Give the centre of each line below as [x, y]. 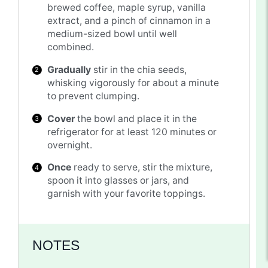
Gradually [69, 69]
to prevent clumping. [94, 96]
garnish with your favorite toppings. [127, 194]
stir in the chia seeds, [139, 69]
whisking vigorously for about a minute [133, 83]
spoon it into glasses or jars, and [118, 181]
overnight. [70, 145]
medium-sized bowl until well [112, 34]
